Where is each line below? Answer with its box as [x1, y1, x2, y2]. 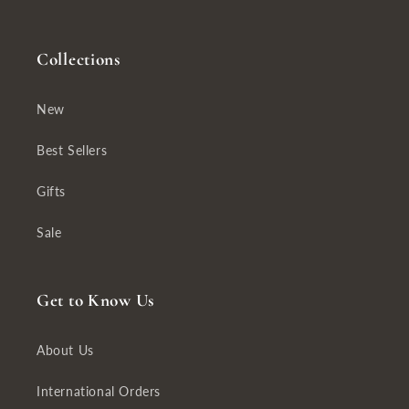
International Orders [37, 383, 161, 399]
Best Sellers [37, 142, 108, 158]
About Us [37, 342, 94, 358]
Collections [37, 48, 121, 70]
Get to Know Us [37, 289, 155, 311]
